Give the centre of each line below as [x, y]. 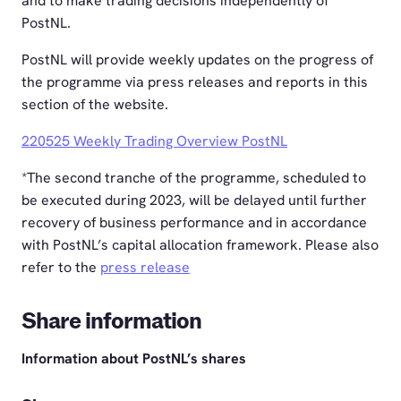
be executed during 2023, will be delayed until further [194, 200]
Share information [111, 321]
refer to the [61, 267]
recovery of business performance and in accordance [194, 222]
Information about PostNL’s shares [134, 358]
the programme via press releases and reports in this [195, 81]
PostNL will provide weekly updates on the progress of [197, 59]
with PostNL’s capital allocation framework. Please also [200, 244]
